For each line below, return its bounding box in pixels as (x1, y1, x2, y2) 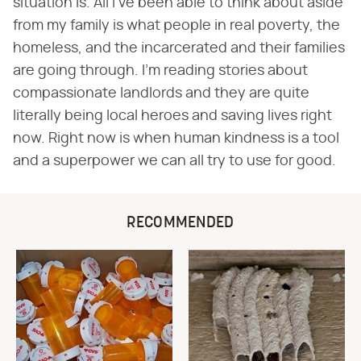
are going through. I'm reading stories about (13, 63, 308, 78)
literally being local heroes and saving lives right (13, 108, 332, 123)
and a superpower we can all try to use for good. (13, 153, 336, 168)
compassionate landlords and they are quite (13, 85, 309, 101)
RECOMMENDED (127, 214, 234, 231)
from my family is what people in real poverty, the (13, 18, 340, 33)
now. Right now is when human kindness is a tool (13, 131, 339, 146)
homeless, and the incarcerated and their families (13, 40, 345, 56)
